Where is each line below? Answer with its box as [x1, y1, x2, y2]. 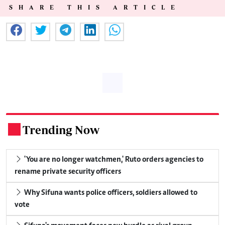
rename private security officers [15, 167, 121, 176]
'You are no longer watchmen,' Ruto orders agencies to [23, 155, 203, 164]
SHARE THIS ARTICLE [9, 4, 181, 11]
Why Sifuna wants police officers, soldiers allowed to [23, 188, 197, 197]
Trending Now [23, 123, 99, 137]
